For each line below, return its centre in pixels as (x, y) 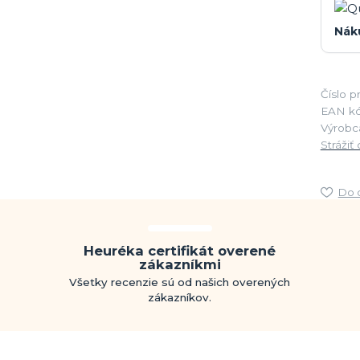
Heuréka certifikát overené (180, 251)
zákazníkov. (180, 298)
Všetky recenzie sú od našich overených (180, 282)
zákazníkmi (180, 265)
